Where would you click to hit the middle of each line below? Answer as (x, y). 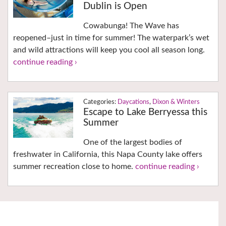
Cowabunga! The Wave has (131, 26)
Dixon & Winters (176, 102)
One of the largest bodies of (132, 143)
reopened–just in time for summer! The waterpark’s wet (111, 38)
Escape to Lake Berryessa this (145, 112)
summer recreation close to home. (74, 167)
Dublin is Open (115, 7)
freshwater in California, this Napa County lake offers (108, 155)
